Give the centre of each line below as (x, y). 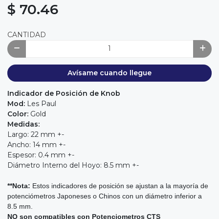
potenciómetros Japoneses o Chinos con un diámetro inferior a (105, 196)
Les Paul (42, 104)
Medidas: (23, 124)
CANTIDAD (27, 35)
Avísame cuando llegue (109, 73)
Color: (19, 114)
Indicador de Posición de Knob (64, 94)
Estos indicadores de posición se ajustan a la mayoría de (119, 186)
